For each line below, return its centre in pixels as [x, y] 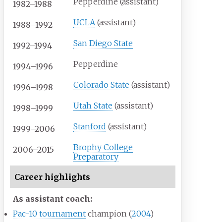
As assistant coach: [53, 199]
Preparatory [96, 157]
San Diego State [103, 43]
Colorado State [102, 85]
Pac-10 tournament [50, 214]
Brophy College [103, 147]
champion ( [109, 214]
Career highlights [52, 177]
